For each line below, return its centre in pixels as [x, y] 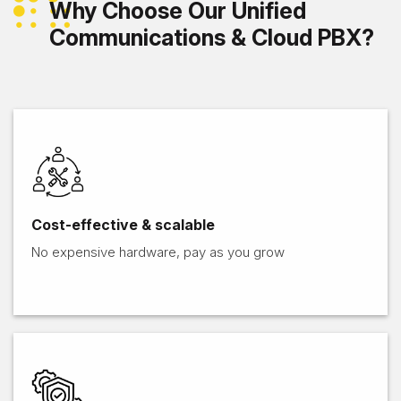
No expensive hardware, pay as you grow [158, 252]
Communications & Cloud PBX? [212, 38]
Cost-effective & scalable [123, 225]
